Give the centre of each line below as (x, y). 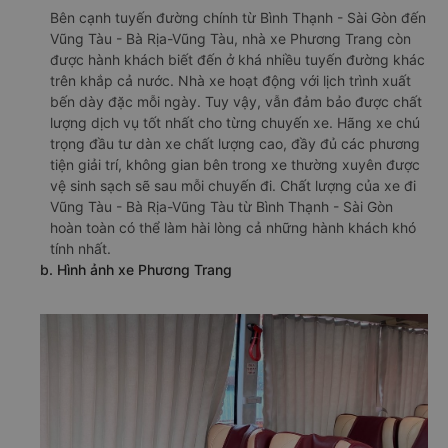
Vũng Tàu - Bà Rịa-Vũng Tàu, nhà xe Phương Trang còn (230, 39)
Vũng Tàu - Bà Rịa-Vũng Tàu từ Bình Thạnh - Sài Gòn (221, 207)
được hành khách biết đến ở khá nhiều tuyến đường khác (237, 60)
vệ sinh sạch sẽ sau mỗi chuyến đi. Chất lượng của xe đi (233, 186)
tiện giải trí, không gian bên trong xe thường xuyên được (235, 165)
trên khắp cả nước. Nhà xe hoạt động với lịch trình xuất (230, 81)
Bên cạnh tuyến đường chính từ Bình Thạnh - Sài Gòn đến (238, 18)
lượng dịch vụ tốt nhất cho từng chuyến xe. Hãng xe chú (235, 123)
